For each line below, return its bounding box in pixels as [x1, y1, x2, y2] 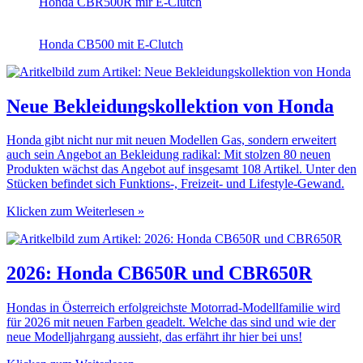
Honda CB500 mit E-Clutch [39, 36, 183, 51]
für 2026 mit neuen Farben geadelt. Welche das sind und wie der [6, 315, 335, 330]
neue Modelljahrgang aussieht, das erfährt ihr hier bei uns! [6, 330, 302, 344]
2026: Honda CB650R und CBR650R [6, 263, 312, 284]
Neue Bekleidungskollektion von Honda [6, 95, 334, 117]
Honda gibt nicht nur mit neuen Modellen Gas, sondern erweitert [6, 133, 336, 147]
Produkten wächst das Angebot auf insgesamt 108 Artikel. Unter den [6, 162, 357, 177]
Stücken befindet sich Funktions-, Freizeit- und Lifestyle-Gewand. [6, 177, 344, 191]
